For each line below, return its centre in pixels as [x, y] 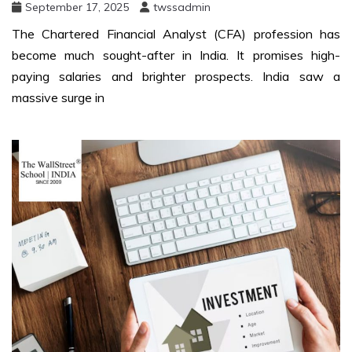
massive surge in [58, 98]
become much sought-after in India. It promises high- [176, 55]
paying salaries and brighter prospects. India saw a [176, 77]
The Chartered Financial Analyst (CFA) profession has [176, 34]
